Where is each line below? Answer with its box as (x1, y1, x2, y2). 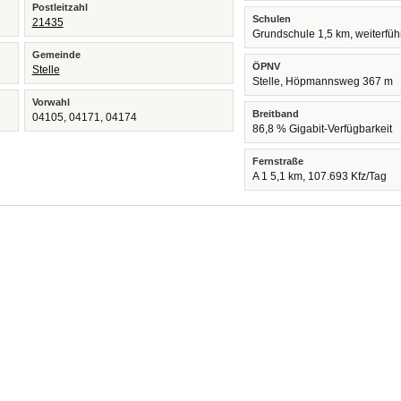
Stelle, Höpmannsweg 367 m (252, 75, 394, 88)
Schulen (252, 13, 292, 24)
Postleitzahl (31, 2, 88, 13)
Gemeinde (31, 49, 81, 60)
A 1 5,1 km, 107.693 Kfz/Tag (252, 170, 388, 183)
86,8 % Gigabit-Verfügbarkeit (252, 123, 393, 135)
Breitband (252, 108, 300, 119)
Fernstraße (252, 156, 304, 166)
